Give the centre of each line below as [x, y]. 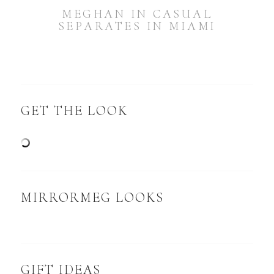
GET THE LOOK [75, 111]
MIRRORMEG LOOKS [93, 198]
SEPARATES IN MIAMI [137, 27]
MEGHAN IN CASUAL [137, 14]
